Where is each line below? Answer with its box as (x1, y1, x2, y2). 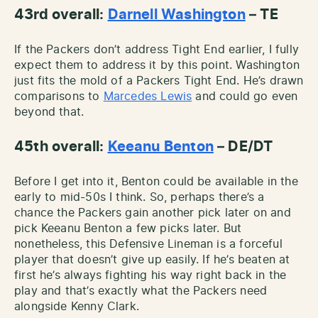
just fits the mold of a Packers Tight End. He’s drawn (14, 75, 304, 87)
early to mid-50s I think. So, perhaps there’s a (14, 192, 265, 204)
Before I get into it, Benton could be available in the (14, 176, 298, 188)
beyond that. (14, 106, 84, 119)
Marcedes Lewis (103, 91, 192, 103)
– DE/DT (213, 140, 273, 155)
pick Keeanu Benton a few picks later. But (14, 223, 242, 235)
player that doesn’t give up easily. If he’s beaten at (14, 254, 290, 266)
